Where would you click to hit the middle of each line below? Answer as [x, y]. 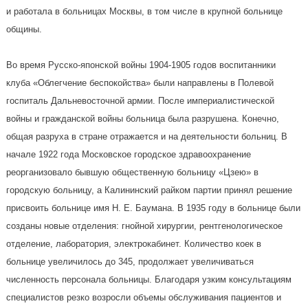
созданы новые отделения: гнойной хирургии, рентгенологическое [144, 225]
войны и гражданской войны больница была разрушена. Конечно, [142, 118]
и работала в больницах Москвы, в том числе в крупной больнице [144, 11]
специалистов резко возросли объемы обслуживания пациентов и [143, 297]
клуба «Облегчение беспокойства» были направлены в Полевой [140, 82]
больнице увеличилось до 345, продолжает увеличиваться [130, 261]
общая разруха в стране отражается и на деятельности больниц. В [146, 136]
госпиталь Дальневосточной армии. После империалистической [140, 100]
